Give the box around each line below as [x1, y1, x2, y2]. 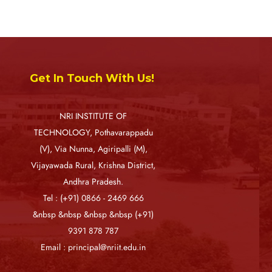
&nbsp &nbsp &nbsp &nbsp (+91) [33, 208, 154, 220]
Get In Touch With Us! [30, 71, 155, 85]
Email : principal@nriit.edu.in [41, 241, 146, 253]
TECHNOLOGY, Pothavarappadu [33, 126, 153, 138]
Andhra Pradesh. [63, 175, 124, 188]
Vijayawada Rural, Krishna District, [31, 159, 156, 171]
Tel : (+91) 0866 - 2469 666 [42, 192, 144, 204]
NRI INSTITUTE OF [59, 110, 127, 122]
